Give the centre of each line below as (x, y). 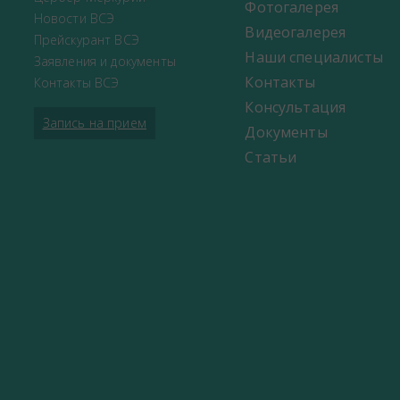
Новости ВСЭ (74, 19)
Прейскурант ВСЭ (86, 40)
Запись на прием (94, 123)
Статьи (271, 158)
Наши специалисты (314, 58)
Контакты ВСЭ (76, 83)
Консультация (296, 108)
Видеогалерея (296, 33)
